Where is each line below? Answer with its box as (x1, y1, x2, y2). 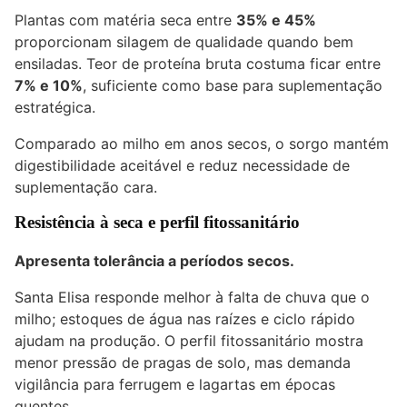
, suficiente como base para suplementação (83, 76, 382, 95)
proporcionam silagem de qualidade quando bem (15, 33, 353, 52)
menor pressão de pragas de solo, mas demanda (15, 353, 351, 372)
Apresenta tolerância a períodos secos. (15, 252, 294, 271)
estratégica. (15, 98, 95, 117)
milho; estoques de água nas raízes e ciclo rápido (15, 310, 355, 329)
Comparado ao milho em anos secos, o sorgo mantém (15, 134, 389, 154)
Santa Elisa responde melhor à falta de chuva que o (15, 288, 370, 307)
